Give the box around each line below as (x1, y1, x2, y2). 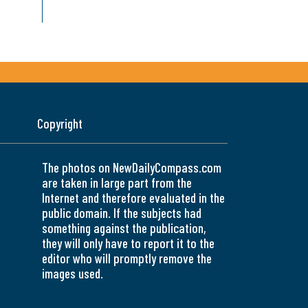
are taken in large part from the (42, 175, 192, 191)
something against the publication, (42, 220, 206, 236)
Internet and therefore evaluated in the (42, 190, 225, 206)
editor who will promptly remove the (42, 250, 212, 267)
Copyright (36, 115, 82, 132)
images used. (42, 265, 103, 282)
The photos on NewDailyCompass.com (42, 159, 221, 176)
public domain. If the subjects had (42, 205, 201, 221)
